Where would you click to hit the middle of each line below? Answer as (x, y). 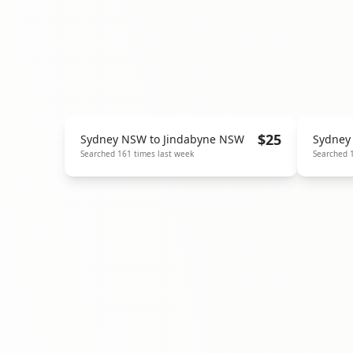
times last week (163, 154)
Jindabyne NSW (204, 139)
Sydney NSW (113, 139)
